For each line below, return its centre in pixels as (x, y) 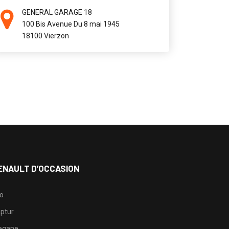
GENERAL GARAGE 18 (57, 12)
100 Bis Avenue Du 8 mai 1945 (71, 24)
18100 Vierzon (45, 36)
